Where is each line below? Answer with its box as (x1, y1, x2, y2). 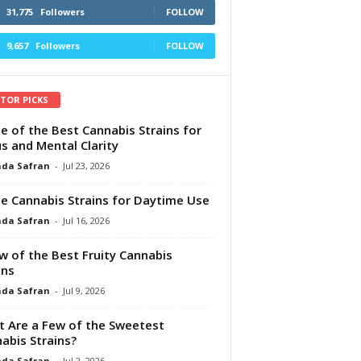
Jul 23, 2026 (62, 159, 110, 172)
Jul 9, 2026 (62, 284, 105, 297)
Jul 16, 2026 (62, 214, 110, 226)
